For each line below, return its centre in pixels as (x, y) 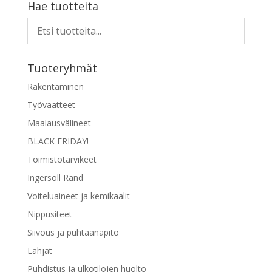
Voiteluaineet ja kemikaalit (78, 195)
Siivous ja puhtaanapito (73, 232)
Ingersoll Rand (55, 177)
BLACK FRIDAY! (58, 141)
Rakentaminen (55, 86)
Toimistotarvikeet (62, 159)
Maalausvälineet (59, 123)
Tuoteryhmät (62, 68)
